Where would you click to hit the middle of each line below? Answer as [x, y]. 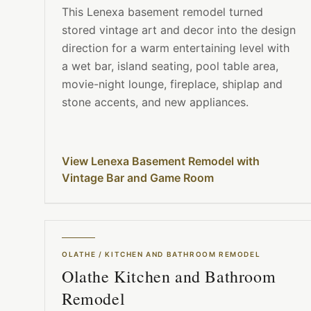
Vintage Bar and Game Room [138, 178]
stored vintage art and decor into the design [179, 30]
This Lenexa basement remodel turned [162, 12]
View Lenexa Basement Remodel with [161, 161]
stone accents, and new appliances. [155, 102]
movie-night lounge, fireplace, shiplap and [172, 84]
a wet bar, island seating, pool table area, [170, 66]
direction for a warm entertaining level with [176, 48]
